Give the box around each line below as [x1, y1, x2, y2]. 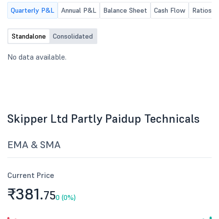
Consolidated [53, 32, 93, 41]
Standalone [12, 32, 46, 41]
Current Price [7, 170, 54, 180]
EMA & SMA [7, 138, 61, 151]
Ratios [192, 6, 212, 15]
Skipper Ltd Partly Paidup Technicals [7, 111, 200, 126]
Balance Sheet [103, 6, 147, 15]
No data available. [7, 52, 66, 62]
